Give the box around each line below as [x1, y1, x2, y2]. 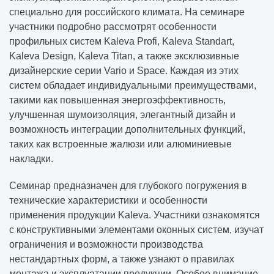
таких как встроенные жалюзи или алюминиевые [9, 139, 232, 149]
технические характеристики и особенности [9, 195, 207, 206]
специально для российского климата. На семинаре [9, 7, 245, 17]
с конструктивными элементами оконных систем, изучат [9, 224, 264, 235]
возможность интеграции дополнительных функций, [9, 124, 245, 135]
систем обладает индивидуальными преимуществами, [9, 80, 256, 91]
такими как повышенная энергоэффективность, [9, 95, 226, 105]
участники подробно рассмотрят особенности [9, 21, 217, 32]
